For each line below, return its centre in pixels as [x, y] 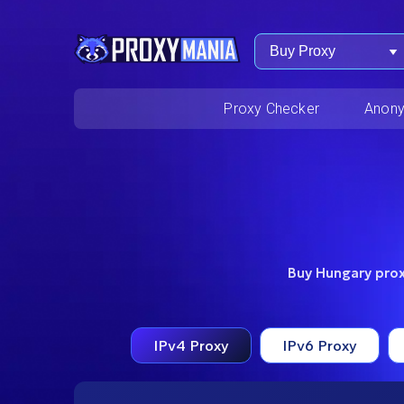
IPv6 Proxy [319, 345]
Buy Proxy [303, 51]
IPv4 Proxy [191, 345]
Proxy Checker [272, 109]
